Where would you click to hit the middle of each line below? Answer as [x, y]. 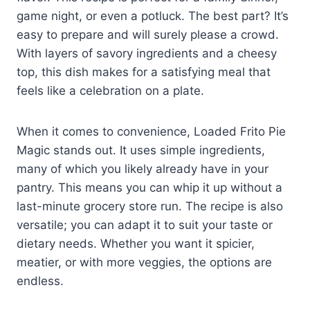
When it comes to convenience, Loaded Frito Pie [151, 132]
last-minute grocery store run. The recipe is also [150, 207]
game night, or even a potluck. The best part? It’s [153, 16]
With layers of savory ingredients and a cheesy [147, 54]
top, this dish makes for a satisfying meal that [144, 72]
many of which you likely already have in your [143, 169]
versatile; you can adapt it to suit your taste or [145, 225]
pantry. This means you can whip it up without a [149, 188]
